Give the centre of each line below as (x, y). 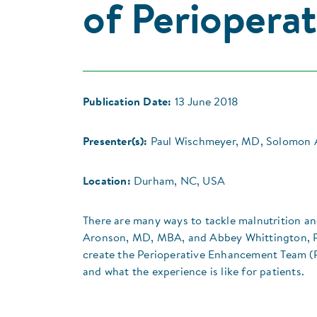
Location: (107, 181)
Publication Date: (127, 102)
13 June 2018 (207, 102)
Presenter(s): (115, 142)
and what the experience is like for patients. (194, 272)
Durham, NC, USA (180, 181)
